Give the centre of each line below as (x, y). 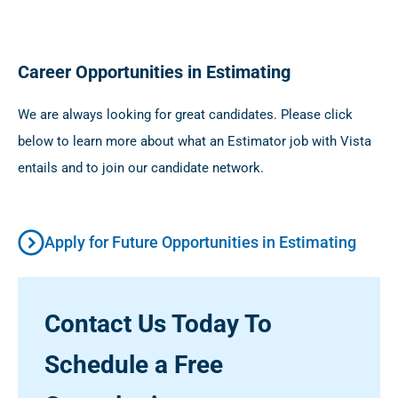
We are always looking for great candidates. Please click (185, 114)
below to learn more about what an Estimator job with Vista (195, 141)
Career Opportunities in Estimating (154, 72)
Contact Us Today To (158, 323)
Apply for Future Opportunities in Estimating (200, 242)
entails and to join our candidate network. (141, 167)
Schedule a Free (134, 364)
